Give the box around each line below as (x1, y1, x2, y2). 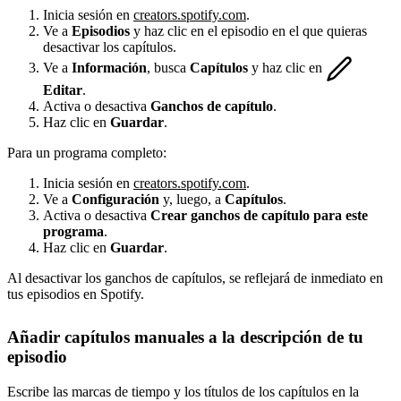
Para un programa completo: (7, 145, 166, 161)
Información (72, 59, 147, 75)
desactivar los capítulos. (43, 39, 176, 55)
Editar (43, 82, 82, 98)
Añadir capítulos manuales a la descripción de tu (7, 328, 363, 347)
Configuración (72, 192, 159, 208)
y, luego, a (159, 192, 225, 208)
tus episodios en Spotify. (7, 286, 144, 303)
